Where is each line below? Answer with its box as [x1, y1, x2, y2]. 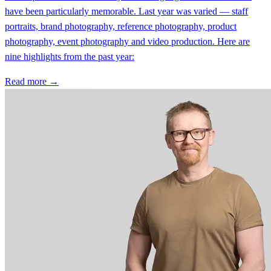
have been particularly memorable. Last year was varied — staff [5, 5, 248, 16]
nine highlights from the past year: [5, 51, 134, 62]
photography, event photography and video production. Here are [5, 36, 250, 47]
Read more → [5, 76, 59, 87]
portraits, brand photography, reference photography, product [5, 21, 237, 31]
